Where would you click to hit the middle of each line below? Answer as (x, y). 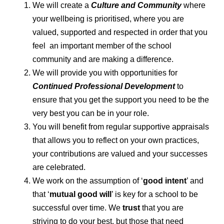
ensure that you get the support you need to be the (121, 100)
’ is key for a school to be (155, 194)
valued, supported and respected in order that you (120, 32)
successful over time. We (77, 208)
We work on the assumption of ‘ (88, 181)
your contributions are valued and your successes (120, 154)
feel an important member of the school (102, 46)
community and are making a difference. (106, 59)
